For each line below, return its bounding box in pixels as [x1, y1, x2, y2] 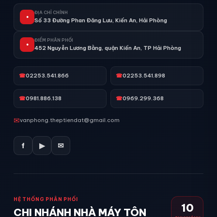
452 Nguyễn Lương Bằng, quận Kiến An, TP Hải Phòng [34, 44, 181, 51]
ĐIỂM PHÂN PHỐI [34, 37, 73, 43]
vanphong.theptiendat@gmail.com [20, 117, 120, 124]
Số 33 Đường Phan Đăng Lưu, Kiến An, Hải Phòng [34, 16, 167, 24]
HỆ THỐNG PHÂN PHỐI [14, 196, 78, 202]
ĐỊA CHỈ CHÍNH [34, 9, 68, 15]
